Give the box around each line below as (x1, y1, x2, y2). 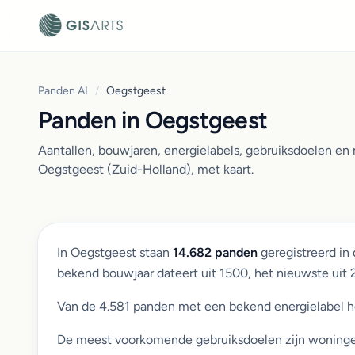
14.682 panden (173, 245, 258, 260)
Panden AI (38, 84, 88, 97)
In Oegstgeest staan (57, 245, 173, 260)
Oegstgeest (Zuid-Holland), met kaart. (38, 162, 254, 177)
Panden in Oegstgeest (38, 105, 267, 135)
